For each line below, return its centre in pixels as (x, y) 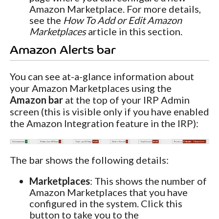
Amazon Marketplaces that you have (109, 192)
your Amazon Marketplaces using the (91, 88)
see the (46, 20)
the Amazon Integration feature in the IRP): (104, 123)
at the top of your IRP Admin (126, 99)
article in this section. (134, 31)
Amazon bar (36, 99)
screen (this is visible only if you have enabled (109, 111)
